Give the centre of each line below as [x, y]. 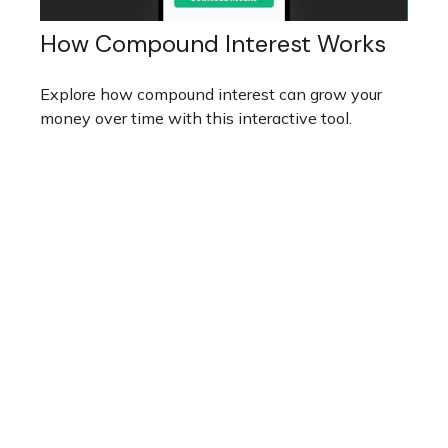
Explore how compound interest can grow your [211, 94]
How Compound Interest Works [213, 44]
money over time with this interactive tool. [196, 118]
